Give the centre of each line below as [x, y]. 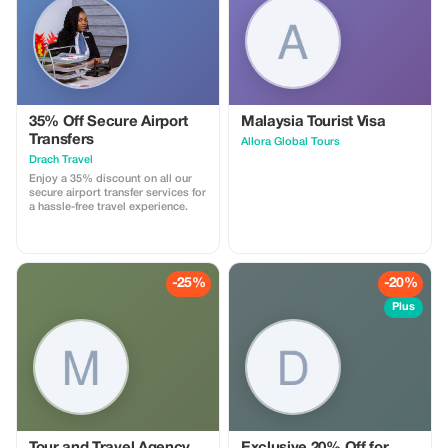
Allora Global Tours [290, 142]
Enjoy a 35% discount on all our [110, 179]
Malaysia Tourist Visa [313, 122]
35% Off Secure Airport [108, 122]
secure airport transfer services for [117, 193]
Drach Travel [61, 160]
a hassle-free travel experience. [108, 207]
